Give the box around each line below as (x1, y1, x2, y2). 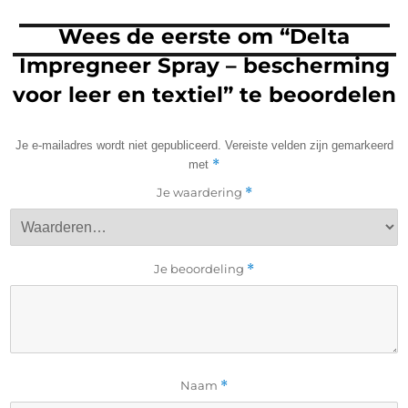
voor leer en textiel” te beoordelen (12, 82, 396, 108)
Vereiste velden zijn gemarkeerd (224, 138, 393, 153)
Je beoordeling (154, 261, 247, 277)
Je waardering (156, 185, 245, 200)
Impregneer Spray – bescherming (18, 53, 390, 79)
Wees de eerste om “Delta (58, 24, 350, 50)
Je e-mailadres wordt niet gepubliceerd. (15, 138, 221, 153)
